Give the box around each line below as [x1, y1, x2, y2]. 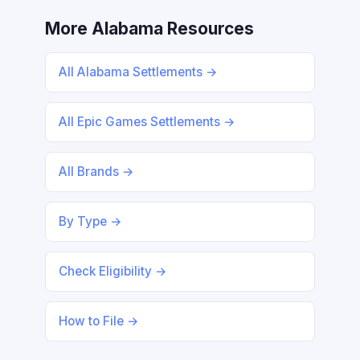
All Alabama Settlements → [59, 64, 218, 80]
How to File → [59, 313, 139, 329]
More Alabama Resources [45, 18, 254, 39]
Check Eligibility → [59, 264, 167, 279]
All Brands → [59, 164, 134, 179]
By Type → [59, 214, 122, 229]
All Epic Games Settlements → [59, 114, 235, 129]
